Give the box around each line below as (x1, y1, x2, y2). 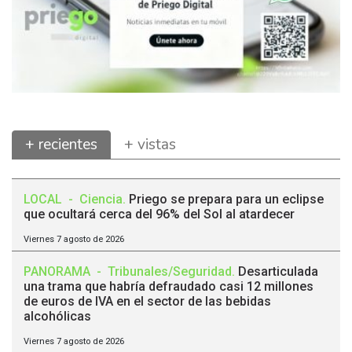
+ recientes (25, 134, 97, 156)
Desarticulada (238, 264, 318, 280)
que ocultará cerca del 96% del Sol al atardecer (24, 207, 295, 222)
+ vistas (124, 134, 176, 156)
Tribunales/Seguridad (108, 264, 232, 280)
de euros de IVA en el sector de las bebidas (24, 294, 271, 310)
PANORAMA (24, 264, 93, 280)
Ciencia (79, 192, 123, 207)
